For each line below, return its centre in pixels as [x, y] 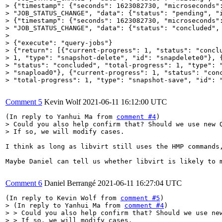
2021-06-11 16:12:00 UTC [125, 102]
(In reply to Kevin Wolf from [63, 198]
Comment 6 [24, 183]
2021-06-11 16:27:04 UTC [140, 183]
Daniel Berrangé [70, 183]
